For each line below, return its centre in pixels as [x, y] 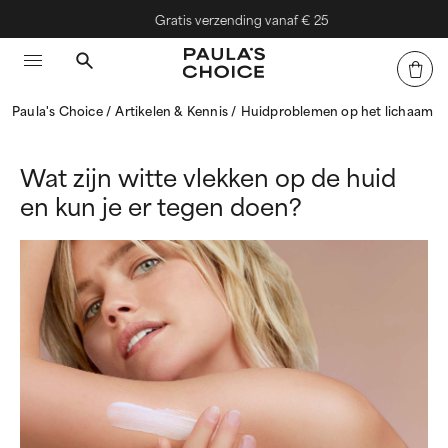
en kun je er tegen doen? [161, 205]
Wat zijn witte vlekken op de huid [208, 176]
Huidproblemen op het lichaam [337, 110]
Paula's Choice [59, 110]
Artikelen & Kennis [173, 110]
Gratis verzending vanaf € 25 [235, 19]
